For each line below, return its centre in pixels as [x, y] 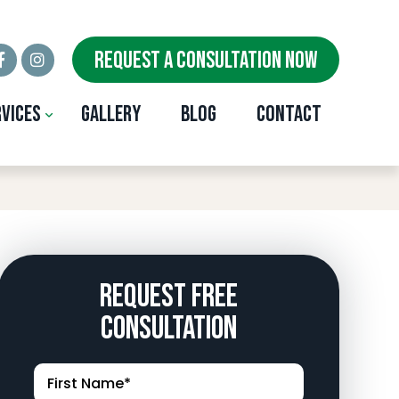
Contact [289, 114]
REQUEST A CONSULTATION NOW [205, 61]
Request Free [168, 297]
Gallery [110, 114]
